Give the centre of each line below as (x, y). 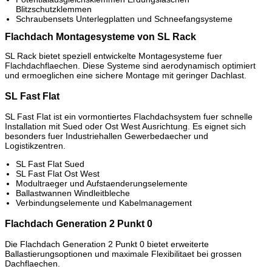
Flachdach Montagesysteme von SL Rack (100, 37)
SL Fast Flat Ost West (58, 174)
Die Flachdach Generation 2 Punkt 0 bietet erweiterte (107, 244)
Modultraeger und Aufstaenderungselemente (102, 184)
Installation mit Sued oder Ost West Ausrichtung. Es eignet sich (125, 127)
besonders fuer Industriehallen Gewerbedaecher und (107, 136)
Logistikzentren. (35, 146)
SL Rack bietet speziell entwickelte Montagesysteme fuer (114, 56)
